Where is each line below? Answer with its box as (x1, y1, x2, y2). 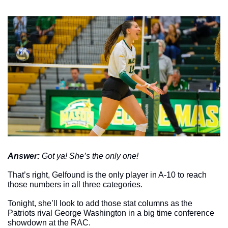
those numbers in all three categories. (8, 180, 145, 189)
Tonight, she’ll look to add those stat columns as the (8, 198, 192, 208)
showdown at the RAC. (8, 218, 95, 227)
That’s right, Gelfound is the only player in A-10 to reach (8, 170, 207, 179)
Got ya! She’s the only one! (42, 151, 138, 160)
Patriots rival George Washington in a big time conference (8, 208, 214, 217)
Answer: (8, 151, 42, 160)
